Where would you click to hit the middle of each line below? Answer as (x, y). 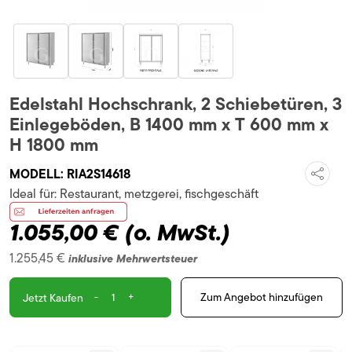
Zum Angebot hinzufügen (262, 297)
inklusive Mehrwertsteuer (133, 258)
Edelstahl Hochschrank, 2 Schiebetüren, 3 (176, 104)
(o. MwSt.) (178, 232)
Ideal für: (35, 194)
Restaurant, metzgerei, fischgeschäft (159, 194)
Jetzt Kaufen (53, 297)
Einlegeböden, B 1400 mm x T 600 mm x (169, 125)
